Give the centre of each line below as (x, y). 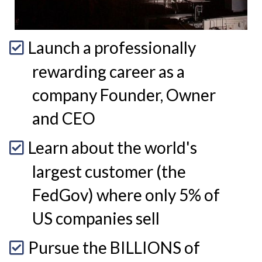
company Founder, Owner (124, 95)
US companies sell (97, 218)
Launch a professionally (112, 48)
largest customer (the (109, 172)
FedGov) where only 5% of (126, 195)
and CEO (65, 118)
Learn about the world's (112, 148)
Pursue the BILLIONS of (114, 248)
